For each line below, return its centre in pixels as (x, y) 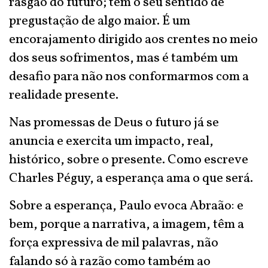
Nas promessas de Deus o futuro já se (114, 123)
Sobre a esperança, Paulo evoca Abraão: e (126, 206)
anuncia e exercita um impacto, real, (111, 141)
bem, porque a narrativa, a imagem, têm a (127, 225)
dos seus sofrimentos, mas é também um (124, 58)
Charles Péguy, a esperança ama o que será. (131, 179)
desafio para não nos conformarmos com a (129, 77)
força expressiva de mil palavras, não (114, 243)
